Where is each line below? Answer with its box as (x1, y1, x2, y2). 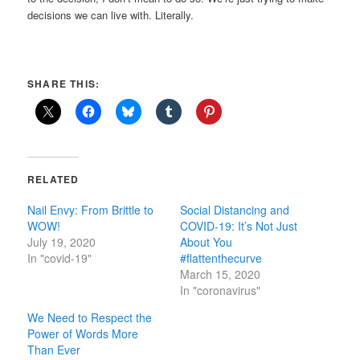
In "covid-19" (27, 249, 92, 266)
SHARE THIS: (27, 76, 100, 91)
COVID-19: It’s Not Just (180, 217, 297, 234)
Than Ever (27, 341, 81, 358)
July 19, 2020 (27, 233, 96, 250)
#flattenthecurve (180, 249, 262, 266)
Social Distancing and (180, 201, 289, 218)
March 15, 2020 (180, 265, 260, 282)
